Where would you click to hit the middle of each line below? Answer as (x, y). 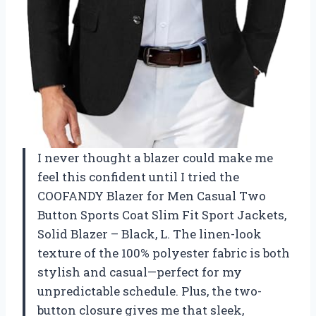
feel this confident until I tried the (138, 177)
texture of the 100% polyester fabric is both (164, 253)
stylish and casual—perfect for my (140, 272)
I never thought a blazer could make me (155, 158)
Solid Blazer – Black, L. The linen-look (150, 234)
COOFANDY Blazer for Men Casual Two (152, 196)
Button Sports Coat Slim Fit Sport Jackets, (162, 215)
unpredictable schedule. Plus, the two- (150, 291)
